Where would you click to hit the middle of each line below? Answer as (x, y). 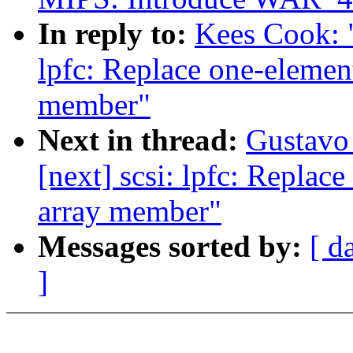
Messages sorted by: (174, 247)
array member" (130, 211)
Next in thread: (142, 140)
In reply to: (116, 34)
